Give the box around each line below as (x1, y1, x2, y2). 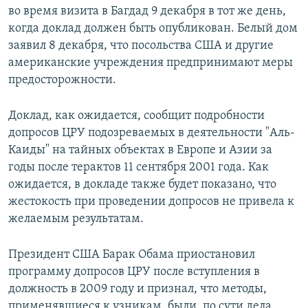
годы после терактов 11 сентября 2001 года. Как (8, 160, 269, 174)
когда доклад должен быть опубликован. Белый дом (8, 21, 298, 35)
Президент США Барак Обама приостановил (8, 247, 255, 261)
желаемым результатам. (8, 212, 144, 225)
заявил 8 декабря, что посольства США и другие (8, 38, 274, 52)
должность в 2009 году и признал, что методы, (8, 282, 267, 296)
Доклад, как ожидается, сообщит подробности (8, 109, 265, 122)
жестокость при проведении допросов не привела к (8, 195, 294, 208)
